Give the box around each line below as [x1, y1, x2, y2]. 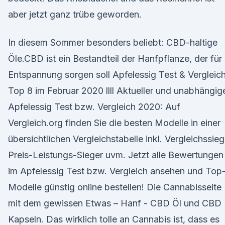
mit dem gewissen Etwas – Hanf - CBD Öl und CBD [8, 198, 221, 208]
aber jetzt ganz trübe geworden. [8, 9, 142, 20]
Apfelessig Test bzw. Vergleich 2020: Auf [8, 101, 180, 112]
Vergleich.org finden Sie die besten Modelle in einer [8, 118, 220, 128]
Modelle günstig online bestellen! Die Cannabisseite [8, 182, 221, 192]
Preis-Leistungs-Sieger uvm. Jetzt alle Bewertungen [8, 150, 223, 160]
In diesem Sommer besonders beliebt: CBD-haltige [8, 37, 217, 48]
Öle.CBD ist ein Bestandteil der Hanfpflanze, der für [8, 53, 222, 64]
